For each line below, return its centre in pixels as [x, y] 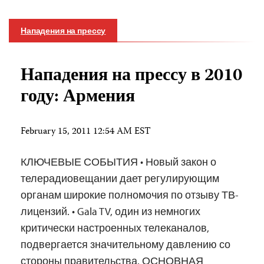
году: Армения [78, 98]
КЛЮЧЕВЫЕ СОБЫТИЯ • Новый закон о [118, 162]
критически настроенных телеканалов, [115, 228]
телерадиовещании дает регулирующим [120, 179]
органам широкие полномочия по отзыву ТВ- [130, 195]
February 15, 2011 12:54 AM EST [86, 132]
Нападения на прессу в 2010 [131, 77]
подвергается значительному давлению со [126, 245]
